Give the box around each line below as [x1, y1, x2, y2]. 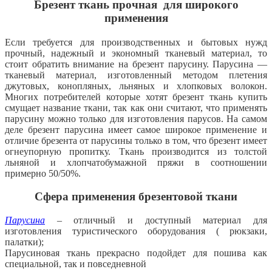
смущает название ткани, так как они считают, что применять [5, 102, 267, 113]
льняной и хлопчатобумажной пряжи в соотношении [5, 157, 267, 168]
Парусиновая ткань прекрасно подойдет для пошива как [5, 248, 267, 259]
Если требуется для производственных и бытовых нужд [5, 36, 267, 47]
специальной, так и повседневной [5, 259, 146, 270]
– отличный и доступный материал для [45, 215, 267, 226]
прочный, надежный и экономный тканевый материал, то [5, 47, 267, 58]
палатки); [5, 237, 44, 248]
